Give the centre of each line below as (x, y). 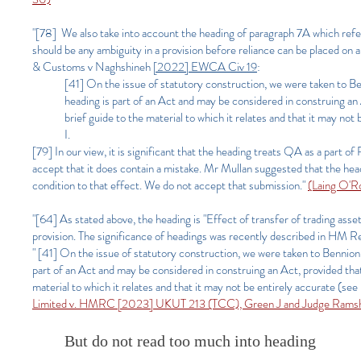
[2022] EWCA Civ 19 (205, 67)
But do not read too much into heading (190, 341)
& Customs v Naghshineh (93, 67)
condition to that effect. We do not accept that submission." (170, 185)
